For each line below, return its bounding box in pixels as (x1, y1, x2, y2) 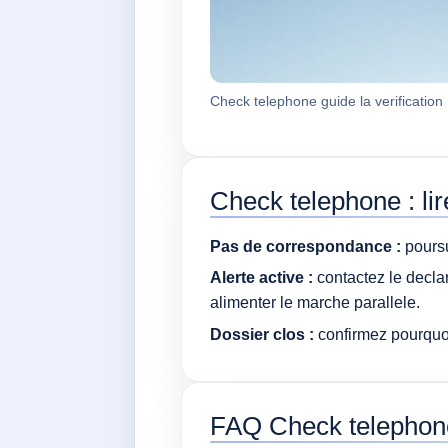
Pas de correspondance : (210, 237, 402, 255)
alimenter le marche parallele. (210, 294, 421, 312)
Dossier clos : (210, 325, 315, 343)
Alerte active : (210, 269, 314, 287)
